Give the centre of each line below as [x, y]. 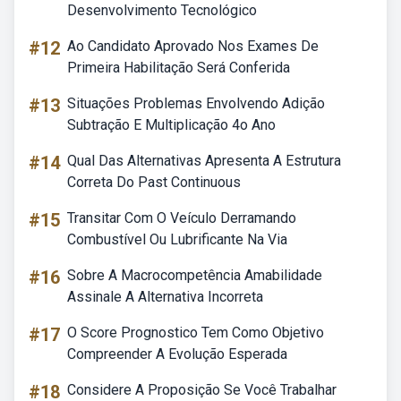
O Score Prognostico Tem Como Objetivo [196, 333]
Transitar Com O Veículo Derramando [182, 218]
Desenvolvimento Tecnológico [162, 10]
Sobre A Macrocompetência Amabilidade [195, 275]
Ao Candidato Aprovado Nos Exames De [193, 46]
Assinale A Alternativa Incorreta [165, 297]
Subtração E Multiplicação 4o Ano [171, 125]
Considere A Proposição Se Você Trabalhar [202, 390]
